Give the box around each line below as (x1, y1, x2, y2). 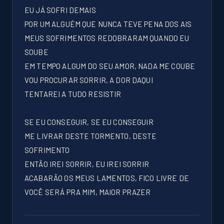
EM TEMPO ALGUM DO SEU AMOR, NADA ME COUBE (24, 61, 195, 70)
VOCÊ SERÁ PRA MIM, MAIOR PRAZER (24, 187, 151, 196)
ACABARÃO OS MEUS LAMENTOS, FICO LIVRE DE (24, 173, 189, 182)
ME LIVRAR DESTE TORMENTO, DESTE (24, 131, 157, 140)
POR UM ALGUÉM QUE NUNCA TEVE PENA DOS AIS (24, 19, 192, 28)
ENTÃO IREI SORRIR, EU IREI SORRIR (24, 159, 149, 168)
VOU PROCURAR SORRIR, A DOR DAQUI (24, 75, 153, 84)
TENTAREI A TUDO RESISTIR (24, 89, 121, 98)
